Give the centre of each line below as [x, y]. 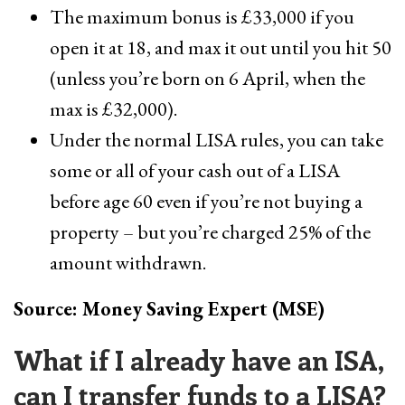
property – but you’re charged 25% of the [210, 232]
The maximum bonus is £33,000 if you [202, 17]
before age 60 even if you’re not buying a [206, 201]
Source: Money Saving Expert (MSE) [169, 309]
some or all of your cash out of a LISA [195, 170]
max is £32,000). [113, 109]
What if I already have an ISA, [198, 360]
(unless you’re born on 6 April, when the [207, 78]
